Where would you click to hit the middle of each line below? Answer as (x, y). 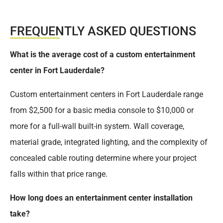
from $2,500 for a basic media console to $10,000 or (102, 111)
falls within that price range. (59, 174)
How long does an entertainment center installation (101, 198)
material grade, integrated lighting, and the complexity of (109, 142)
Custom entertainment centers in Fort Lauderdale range (107, 95)
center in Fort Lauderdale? (57, 71)
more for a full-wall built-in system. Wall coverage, (97, 126)
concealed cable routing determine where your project (103, 158)
